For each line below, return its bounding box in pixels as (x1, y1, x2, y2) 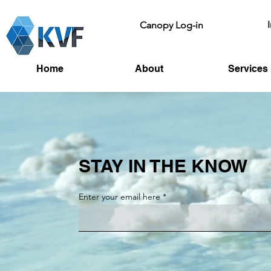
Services (227, 63, 268, 74)
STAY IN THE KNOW (79, 155, 247, 177)
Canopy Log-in (140, 19, 203, 31)
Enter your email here (79, 191, 160, 202)
